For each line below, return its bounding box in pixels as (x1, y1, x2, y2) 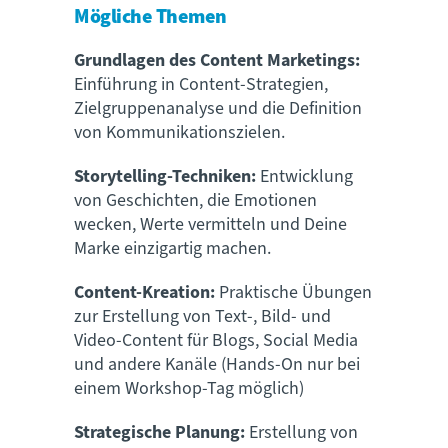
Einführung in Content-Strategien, (74, 71, 328, 97)
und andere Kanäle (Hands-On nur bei (74, 351, 360, 377)
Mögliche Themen (74, 2, 227, 31)
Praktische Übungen (215, 279, 372, 305)
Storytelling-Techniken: (74, 163, 256, 189)
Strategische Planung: (74, 419, 245, 445)
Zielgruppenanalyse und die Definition (74, 95, 362, 121)
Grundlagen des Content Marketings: (74, 47, 360, 73)
